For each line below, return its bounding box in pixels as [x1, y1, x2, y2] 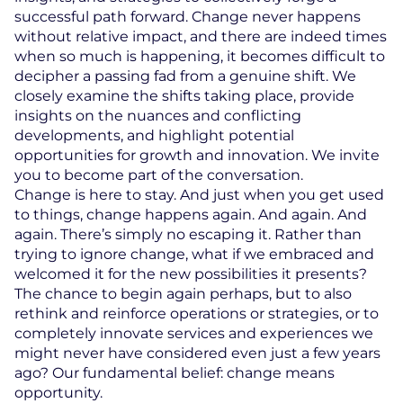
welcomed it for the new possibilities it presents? [14, 265, 367, 282]
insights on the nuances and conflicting [14, 107, 301, 124]
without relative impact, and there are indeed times [14, 28, 387, 45]
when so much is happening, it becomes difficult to [14, 48, 385, 65]
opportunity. [14, 384, 103, 401]
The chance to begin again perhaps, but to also [14, 285, 352, 302]
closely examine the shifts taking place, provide [14, 87, 354, 104]
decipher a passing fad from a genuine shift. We [14, 67, 356, 85]
